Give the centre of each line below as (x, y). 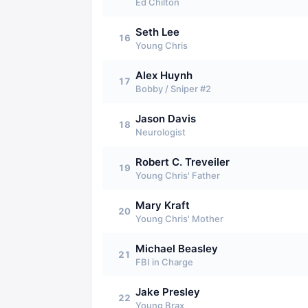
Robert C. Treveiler (183, 162)
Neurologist (161, 132)
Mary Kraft (163, 205)
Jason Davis (166, 119)
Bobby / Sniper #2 (173, 89)
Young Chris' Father (178, 175)
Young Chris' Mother (179, 219)
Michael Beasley (177, 249)
